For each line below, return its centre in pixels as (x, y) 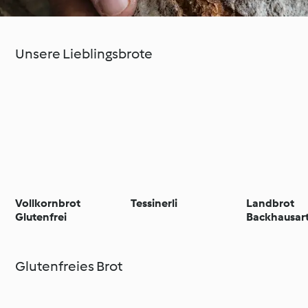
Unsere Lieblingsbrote (84, 54)
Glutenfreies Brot (69, 266)
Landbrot (271, 203)
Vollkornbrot (48, 203)
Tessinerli (154, 203)
